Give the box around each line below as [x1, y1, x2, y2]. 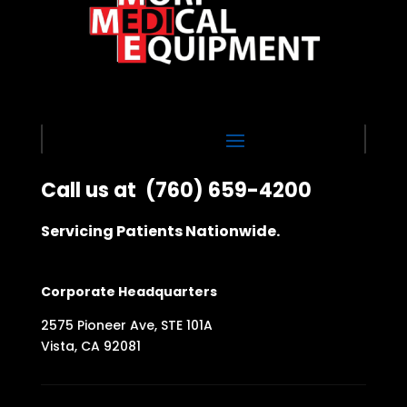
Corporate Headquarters [40, 282, 217, 301]
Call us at [40, 175, 141, 204]
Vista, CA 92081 [40, 336, 141, 355]
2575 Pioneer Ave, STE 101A [40, 315, 213, 334]
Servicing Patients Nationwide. [40, 220, 280, 242]
